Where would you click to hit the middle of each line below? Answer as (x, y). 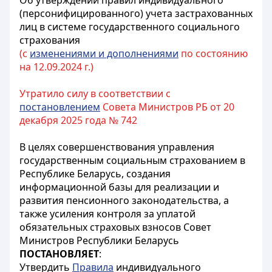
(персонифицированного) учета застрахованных (136, 13)
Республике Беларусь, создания (95, 174)
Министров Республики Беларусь (99, 240)
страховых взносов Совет (149, 227)
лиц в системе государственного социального (130, 27)
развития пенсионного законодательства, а (124, 200)
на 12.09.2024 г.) (56, 67)
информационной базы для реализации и (119, 187)
